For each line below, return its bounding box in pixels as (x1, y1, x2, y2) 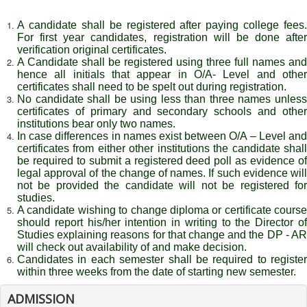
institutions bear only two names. (17, 117, 175, 130)
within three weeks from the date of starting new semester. (17, 265, 296, 278)
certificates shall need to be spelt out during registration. (17, 80, 286, 93)
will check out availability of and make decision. (17, 241, 247, 253)
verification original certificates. (17, 43, 167, 56)
